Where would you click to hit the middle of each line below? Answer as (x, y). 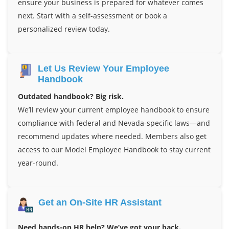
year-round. (38, 163)
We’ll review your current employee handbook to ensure (114, 109)
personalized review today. (64, 29)
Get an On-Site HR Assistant (100, 202)
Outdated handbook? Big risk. (71, 96)
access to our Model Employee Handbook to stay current (114, 149)
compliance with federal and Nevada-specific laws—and (114, 123)
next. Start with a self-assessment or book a (93, 15)
